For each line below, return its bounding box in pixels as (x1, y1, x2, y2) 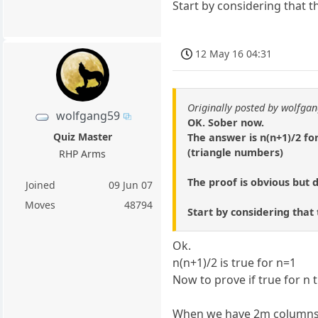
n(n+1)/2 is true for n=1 (172, 255, 297, 271)
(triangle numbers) (187, 146, 284, 160)
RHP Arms (59, 146, 106, 160)
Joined (25, 177, 55, 192)
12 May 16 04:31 (195, 46, 273, 60)
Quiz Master (53, 129, 112, 143)
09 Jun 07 (109, 177, 153, 192)
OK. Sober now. (187, 116, 265, 130)
